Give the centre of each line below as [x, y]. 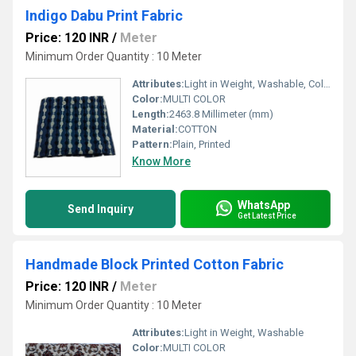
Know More [161, 161]
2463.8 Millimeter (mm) [221, 114]
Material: [155, 129]
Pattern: [152, 144]
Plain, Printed [201, 144]
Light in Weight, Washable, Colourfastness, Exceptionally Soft [254, 84]
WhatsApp [264, 205]
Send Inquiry [101, 209]
